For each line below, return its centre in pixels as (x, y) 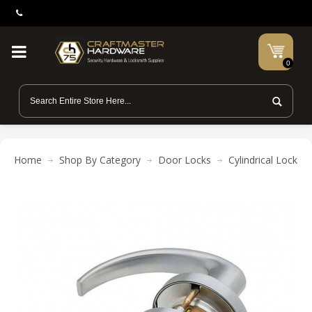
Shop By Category (100, 160)
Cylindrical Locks (265, 160)
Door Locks (185, 160)
